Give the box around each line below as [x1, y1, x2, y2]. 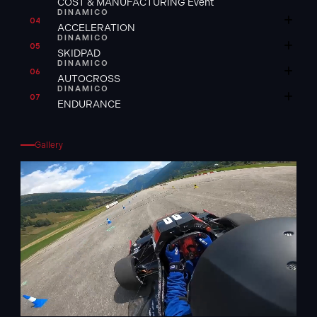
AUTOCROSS [57, 73, 120, 85]
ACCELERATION [57, 22, 135, 34]
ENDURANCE [57, 98, 123, 110]
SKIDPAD [57, 47, 100, 59]
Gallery [35, 140, 63, 151]
